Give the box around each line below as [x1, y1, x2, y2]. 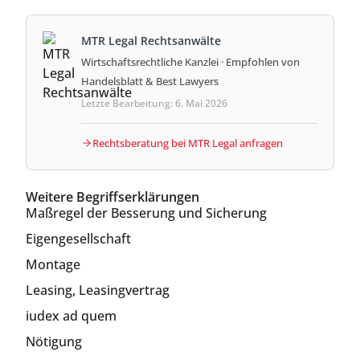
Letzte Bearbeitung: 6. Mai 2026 [81, 96, 227, 110]
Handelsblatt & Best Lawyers [81, 73, 219, 88]
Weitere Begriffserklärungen [26, 187, 199, 206]
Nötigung [26, 332, 82, 350]
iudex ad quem [26, 306, 117, 325]
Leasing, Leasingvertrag [26, 280, 170, 299]
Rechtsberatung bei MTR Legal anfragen [92, 135, 283, 150]
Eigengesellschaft [26, 229, 131, 247]
